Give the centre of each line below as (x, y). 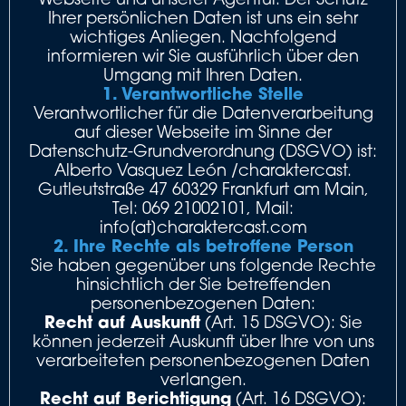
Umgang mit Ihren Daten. (203, 74)
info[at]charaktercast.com (203, 227)
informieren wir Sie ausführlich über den (203, 55)
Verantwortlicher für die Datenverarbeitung (203, 112)
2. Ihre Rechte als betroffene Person (203, 246)
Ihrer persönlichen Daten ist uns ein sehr (203, 17)
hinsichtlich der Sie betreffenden (203, 284)
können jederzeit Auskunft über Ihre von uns (203, 341)
